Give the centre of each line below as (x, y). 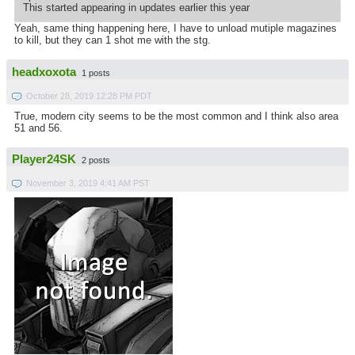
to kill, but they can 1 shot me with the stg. (113, 40)
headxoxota (44, 72)
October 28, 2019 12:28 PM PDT (89, 95)
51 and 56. (38, 128)
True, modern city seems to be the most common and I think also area (176, 116)
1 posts (96, 73)
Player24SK (44, 160)
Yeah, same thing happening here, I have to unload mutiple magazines (176, 29)
